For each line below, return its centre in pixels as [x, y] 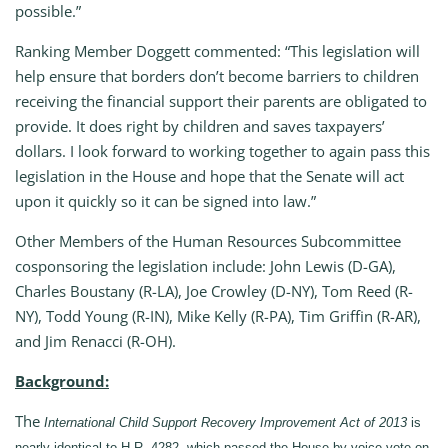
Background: [62, 381]
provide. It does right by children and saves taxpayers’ [200, 126]
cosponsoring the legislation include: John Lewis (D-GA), [205, 266]
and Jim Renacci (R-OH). [95, 341]
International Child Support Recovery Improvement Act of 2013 [225, 423]
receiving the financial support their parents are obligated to [221, 101]
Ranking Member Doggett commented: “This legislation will [217, 51]
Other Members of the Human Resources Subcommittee [208, 241]
